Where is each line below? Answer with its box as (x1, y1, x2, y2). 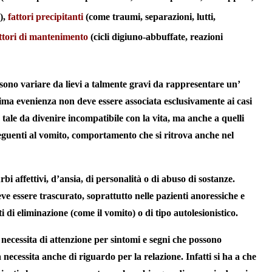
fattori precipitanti (8, 12, 83, 22)
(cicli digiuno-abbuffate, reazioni (88, 32, 223, 42)
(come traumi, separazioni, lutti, (83, 12, 216, 22)
